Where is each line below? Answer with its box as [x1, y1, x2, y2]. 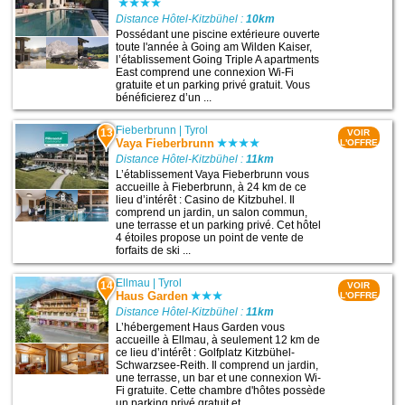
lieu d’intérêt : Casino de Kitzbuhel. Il [116, 193, 296, 207]
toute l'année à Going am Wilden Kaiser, [116, 40, 313, 53]
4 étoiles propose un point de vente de [116, 231, 305, 245]
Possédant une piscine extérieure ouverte [116, 27, 321, 41]
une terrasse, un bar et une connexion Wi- [116, 372, 322, 385]
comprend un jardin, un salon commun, [116, 206, 308, 220]
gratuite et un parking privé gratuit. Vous [116, 78, 311, 91]
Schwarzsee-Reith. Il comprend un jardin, [116, 359, 319, 372]
